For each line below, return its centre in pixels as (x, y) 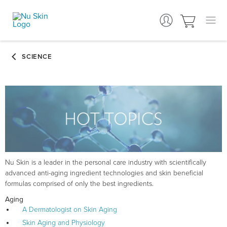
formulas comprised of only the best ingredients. (79, 184)
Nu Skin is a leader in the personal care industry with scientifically (106, 163)
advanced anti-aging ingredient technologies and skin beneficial (104, 173)
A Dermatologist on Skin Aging (70, 210)
